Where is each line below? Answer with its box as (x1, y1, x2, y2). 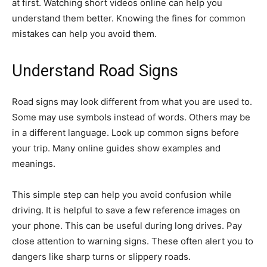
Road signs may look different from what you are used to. (12, 95, 252, 107)
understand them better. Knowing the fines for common (12, 12, 246, 24)
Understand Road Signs (12, 61, 178, 80)
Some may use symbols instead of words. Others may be (12, 111, 250, 123)
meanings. (12, 157, 55, 169)
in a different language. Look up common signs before (12, 126, 239, 138)
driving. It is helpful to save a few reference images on (12, 204, 240, 216)
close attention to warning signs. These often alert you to (12, 235, 253, 247)
